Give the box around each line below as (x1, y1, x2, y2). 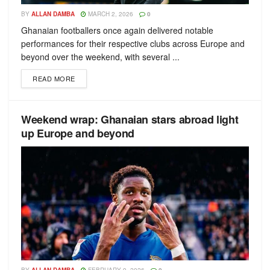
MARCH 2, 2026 (86, 10, 133, 18)
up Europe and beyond (21, 125, 134, 141)
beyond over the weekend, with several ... (21, 51, 180, 63)
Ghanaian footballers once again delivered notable (21, 24, 213, 36)
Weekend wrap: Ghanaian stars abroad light (21, 111, 239, 127)
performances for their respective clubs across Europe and (21, 37, 245, 49)
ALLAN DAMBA (31, 10, 75, 18)
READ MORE (33, 74, 75, 83)
